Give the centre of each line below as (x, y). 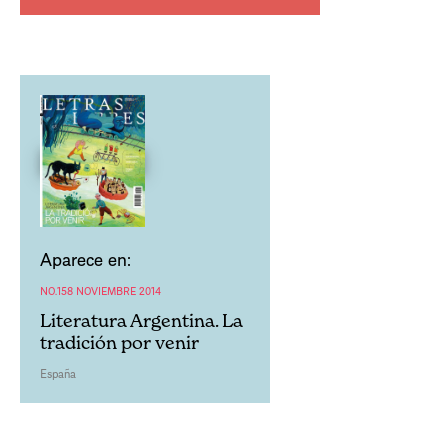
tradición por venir (119, 342)
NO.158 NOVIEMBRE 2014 (100, 290)
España (58, 373)
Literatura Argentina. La (141, 320)
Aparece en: (85, 258)
